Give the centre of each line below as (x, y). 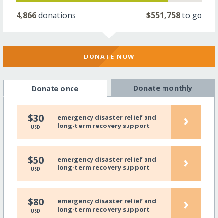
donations (56, 15)
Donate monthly (163, 88)
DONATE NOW (109, 56)
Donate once (55, 89)
